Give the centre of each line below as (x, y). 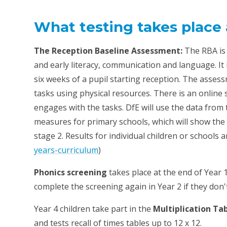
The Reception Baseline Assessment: (109, 51)
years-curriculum (66, 150)
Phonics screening (71, 173)
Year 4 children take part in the (94, 209)
